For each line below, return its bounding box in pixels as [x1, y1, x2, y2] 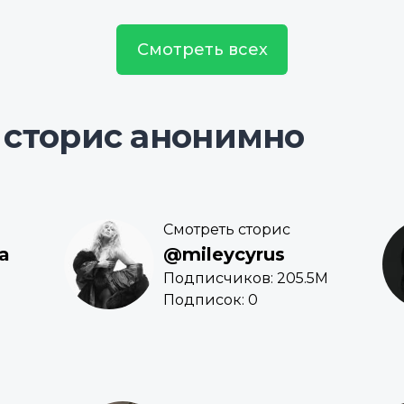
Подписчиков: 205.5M [163, 270, 328, 288]
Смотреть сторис [163, 221, 290, 239]
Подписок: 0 [163, 291, 258, 309]
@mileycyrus [163, 243, 285, 266]
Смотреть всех [136, 40, 268, 60]
